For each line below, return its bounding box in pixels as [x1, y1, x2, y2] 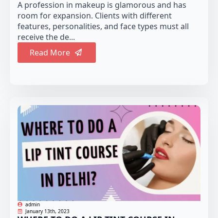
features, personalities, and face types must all [18, 20, 189, 32]
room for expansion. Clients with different [18, 10, 172, 21]
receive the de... [18, 31, 75, 42]
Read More [30, 47, 70, 58]
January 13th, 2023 [25, 208, 70, 215]
